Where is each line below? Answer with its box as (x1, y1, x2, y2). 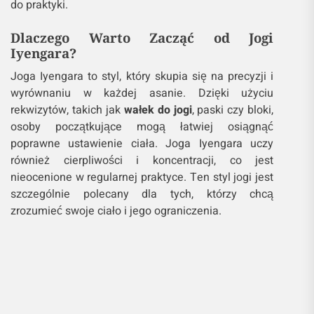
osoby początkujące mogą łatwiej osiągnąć (11, 118, 274, 135)
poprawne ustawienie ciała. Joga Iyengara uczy (11, 135, 274, 152)
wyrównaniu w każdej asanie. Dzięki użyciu (11, 85, 274, 102)
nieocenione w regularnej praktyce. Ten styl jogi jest (11, 169, 274, 186)
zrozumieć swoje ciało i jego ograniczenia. (11, 203, 221, 219)
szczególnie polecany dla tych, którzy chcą (11, 186, 274, 203)
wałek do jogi (123, 102, 192, 118)
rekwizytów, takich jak (11, 102, 124, 118)
